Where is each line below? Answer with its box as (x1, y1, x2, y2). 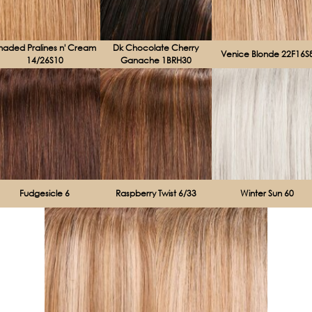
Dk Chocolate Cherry (113, 41, 199, 54)
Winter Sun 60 (240, 187, 295, 199)
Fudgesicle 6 (19, 187, 70, 199)
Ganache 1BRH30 (120, 54, 192, 66)
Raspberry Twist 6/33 (115, 187, 196, 199)
